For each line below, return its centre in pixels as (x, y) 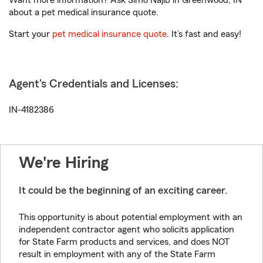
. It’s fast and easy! (204, 34)
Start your (31, 34)
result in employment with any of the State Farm (117, 254)
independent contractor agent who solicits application (127, 230)
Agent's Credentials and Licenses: (94, 84)
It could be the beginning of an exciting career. (123, 190)
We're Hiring (64, 163)
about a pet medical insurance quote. (84, 12)
